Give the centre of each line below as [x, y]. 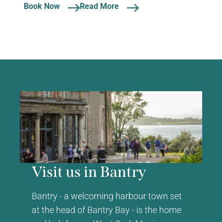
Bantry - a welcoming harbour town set [107, 195]
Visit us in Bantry [89, 172]
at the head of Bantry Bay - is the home [107, 209]
